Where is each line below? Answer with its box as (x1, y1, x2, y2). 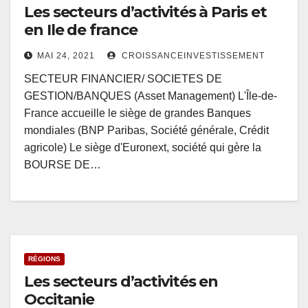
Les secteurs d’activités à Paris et (24, 3, 267, 22)
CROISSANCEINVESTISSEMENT (119, 51, 265, 61)
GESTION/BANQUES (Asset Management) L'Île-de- (24, 90, 277, 102)
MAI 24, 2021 (37, 51, 95, 61)
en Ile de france (24, 21, 137, 40)
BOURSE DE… (24, 159, 101, 171)
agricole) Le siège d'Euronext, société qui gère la (24, 142, 261, 154)
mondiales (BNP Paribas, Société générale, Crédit (24, 124, 269, 137)
